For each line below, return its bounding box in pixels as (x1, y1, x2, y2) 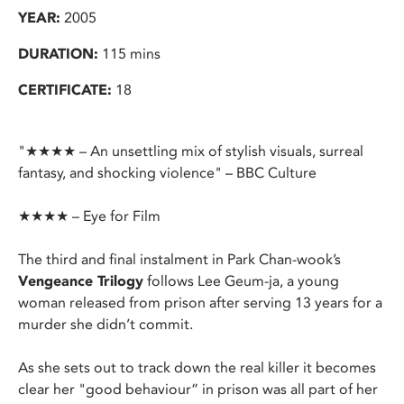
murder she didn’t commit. (18, 316, 193, 333)
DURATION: (18, 45, 98, 62)
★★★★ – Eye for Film (18, 207, 161, 225)
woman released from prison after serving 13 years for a (18, 294, 382, 311)
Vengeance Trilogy (18, 272, 143, 289)
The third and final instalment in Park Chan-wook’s (18, 251, 341, 268)
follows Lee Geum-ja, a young (143, 272, 339, 289)
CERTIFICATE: (18, 81, 112, 98)
